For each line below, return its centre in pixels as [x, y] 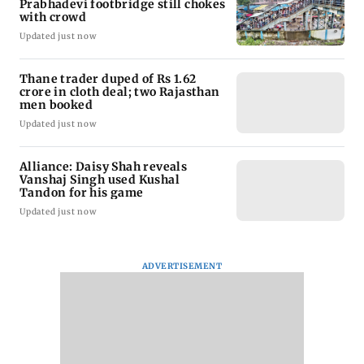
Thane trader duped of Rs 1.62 [108, 78]
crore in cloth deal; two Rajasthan [120, 91]
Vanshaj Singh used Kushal [100, 179]
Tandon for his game [82, 192]
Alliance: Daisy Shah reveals [104, 166]
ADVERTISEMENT [182, 266]
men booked [56, 104]
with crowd [53, 17]
